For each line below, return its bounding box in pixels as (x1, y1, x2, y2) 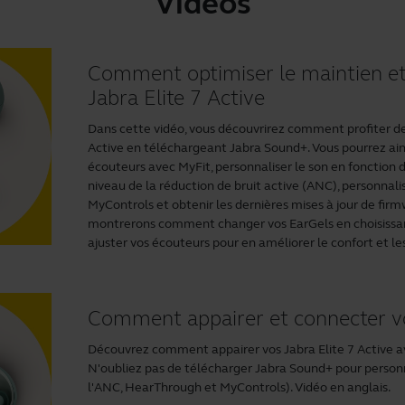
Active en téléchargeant (88, 140, 231, 156)
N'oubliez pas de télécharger (88, 361, 256, 377)
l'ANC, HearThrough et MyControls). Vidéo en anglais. (88, 380, 391, 396)
